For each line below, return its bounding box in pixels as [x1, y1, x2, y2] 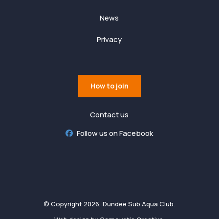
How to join [90, 81, 129, 90]
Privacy [97, 34, 122, 44]
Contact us [90, 109, 129, 120]
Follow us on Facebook [77, 128, 153, 138]
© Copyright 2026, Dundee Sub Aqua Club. [44, 199, 175, 208]
